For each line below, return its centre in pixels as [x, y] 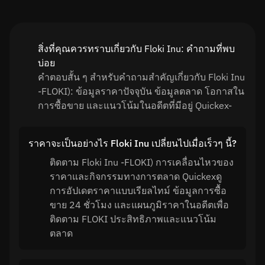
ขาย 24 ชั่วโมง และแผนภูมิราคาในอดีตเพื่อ [139, 205]
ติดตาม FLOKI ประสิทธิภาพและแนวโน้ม [133, 219]
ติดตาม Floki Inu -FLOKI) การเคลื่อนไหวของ [142, 162]
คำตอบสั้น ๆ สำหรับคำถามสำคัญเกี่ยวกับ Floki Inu [141, 77]
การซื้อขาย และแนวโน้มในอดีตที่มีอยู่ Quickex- [135, 105]
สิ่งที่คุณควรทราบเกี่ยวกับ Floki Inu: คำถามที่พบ [136, 49]
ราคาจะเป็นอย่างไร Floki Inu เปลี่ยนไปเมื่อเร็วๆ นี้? [132, 143]
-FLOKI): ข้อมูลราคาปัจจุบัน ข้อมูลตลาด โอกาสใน [141, 91]
